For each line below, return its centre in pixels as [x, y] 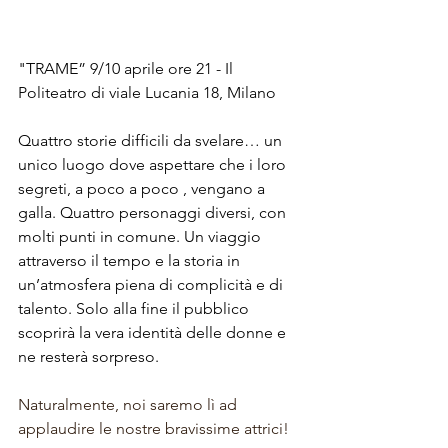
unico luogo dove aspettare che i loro [154, 165]
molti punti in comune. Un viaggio [141, 237]
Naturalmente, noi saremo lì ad [129, 405]
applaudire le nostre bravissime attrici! [153, 429]
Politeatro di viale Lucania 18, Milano [147, 93]
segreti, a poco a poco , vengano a [143, 189]
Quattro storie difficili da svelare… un [152, 141]
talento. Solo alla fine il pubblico [135, 309]
